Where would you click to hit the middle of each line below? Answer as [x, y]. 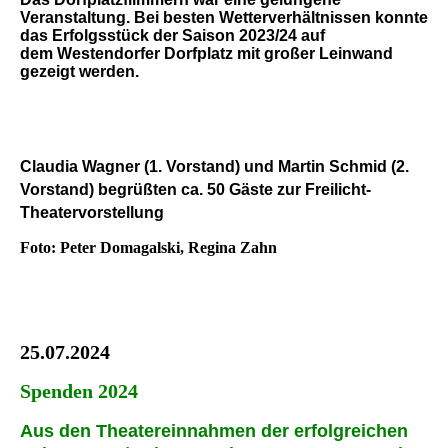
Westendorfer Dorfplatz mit [158, 53]
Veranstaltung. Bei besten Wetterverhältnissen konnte [224, 17]
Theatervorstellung [92, 212]
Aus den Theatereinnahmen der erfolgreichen [214, 430]
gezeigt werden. [79, 71]
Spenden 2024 [79, 390]
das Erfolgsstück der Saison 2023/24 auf [172, 35]
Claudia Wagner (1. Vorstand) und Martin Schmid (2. [214, 166]
